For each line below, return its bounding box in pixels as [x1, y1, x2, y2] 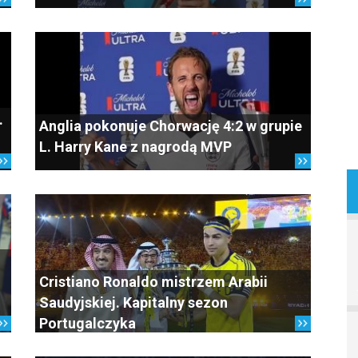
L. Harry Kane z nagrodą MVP [39, 137, 232, 155]
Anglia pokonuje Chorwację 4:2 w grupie [39, 117, 302, 134]
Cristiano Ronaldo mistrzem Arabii [39, 272, 268, 290]
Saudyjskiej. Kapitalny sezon [39, 293, 228, 311]
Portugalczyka [39, 314, 136, 332]
